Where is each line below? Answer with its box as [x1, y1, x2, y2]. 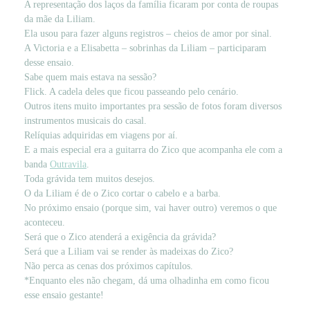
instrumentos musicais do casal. [24, 116, 147, 127]
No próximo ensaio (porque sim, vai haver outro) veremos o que [24, 203, 277, 214]
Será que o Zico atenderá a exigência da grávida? [24, 232, 216, 243]
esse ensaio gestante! [24, 290, 104, 301]
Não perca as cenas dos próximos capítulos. [24, 261, 193, 272]
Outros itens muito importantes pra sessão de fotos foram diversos [24, 101, 282, 112]
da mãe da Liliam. [24, 14, 95, 25]
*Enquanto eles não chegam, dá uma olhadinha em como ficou [24, 275, 269, 286]
